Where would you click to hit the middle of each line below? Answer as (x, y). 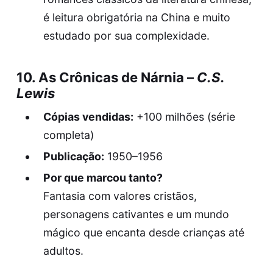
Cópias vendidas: (88, 116)
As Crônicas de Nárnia (111, 77)
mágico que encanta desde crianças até (144, 232)
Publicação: (73, 156)
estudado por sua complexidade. (126, 35)
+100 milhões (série (184, 116)
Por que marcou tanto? (103, 177)
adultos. (63, 250)
